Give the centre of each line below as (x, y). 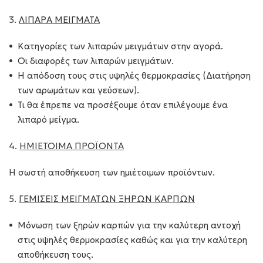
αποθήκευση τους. (55, 254)
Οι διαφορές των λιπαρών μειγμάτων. (96, 61)
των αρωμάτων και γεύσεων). (78, 90)
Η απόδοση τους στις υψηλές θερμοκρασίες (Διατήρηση (134, 75)
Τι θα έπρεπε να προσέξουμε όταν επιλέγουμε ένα (123, 105)
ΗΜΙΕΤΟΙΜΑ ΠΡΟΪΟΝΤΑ (72, 146)
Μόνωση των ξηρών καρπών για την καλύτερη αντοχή (129, 225)
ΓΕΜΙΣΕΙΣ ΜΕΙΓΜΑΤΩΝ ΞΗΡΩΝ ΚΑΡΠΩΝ (107, 199)
